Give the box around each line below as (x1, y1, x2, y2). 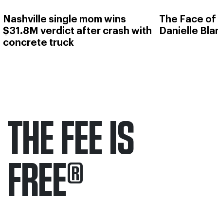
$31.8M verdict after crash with (3, 26, 152, 36)
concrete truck (3, 38, 74, 48)
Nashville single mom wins (3, 15, 126, 24)
